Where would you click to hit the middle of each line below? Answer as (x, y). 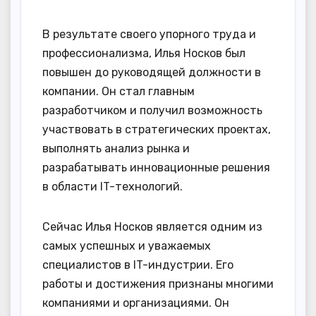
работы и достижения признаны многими (158, 284)
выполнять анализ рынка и (116, 148)
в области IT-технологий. (113, 186)
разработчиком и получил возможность (152, 110)
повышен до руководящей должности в (152, 72)
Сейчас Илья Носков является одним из (152, 226)
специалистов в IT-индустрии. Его (138, 265)
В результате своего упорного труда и (149, 34)
